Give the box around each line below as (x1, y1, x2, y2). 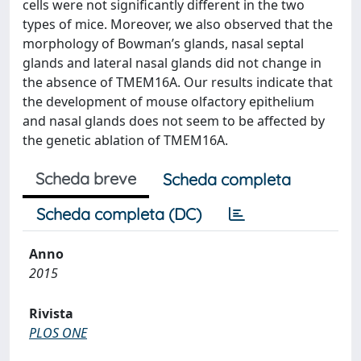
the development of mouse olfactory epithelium (23, 93, 314, 110)
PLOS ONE (29, 324, 87, 342)
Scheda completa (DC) (36, 204, 201, 224)
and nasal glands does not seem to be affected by (23, 112, 325, 130)
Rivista (29, 305, 73, 322)
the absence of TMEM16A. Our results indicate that (23, 73, 333, 91)
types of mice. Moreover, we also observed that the (23, 15, 333, 33)
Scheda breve (35, 168, 136, 189)
